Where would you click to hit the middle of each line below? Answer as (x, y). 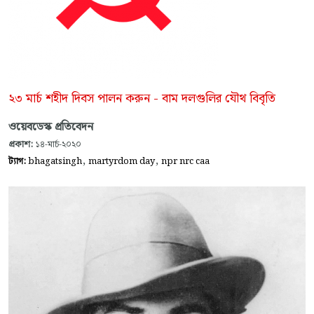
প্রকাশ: (21, 145)
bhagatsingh (55, 162)
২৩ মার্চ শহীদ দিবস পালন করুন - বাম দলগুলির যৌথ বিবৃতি (142, 99)
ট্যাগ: (18, 162)
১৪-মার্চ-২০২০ (57, 145)
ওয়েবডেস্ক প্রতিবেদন (51, 128)
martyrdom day (122, 162)
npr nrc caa (185, 162)
